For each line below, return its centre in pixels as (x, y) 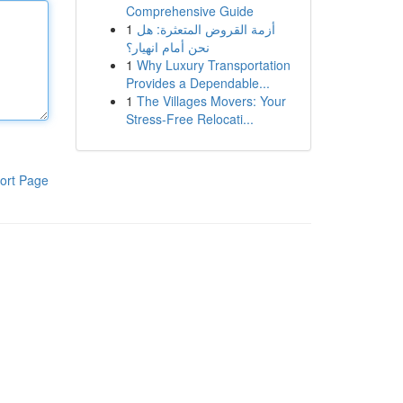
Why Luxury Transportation (213, 65)
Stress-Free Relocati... (189, 119)
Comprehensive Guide (189, 11)
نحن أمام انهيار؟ (167, 47)
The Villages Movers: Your (211, 101)
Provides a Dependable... (197, 83)
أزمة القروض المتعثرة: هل (206, 29)
